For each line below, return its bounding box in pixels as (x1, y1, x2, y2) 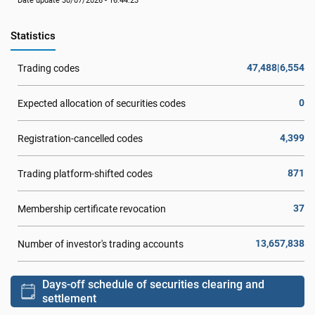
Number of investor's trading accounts (18, 238, 184, 250)
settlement (42, 291, 96, 305)
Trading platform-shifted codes (18, 167, 153, 179)
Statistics (11, 30, 56, 42)
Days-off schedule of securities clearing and (42, 277, 264, 291)
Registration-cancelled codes (18, 132, 143, 144)
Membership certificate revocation (18, 202, 166, 214)
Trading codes (18, 62, 79, 74)
